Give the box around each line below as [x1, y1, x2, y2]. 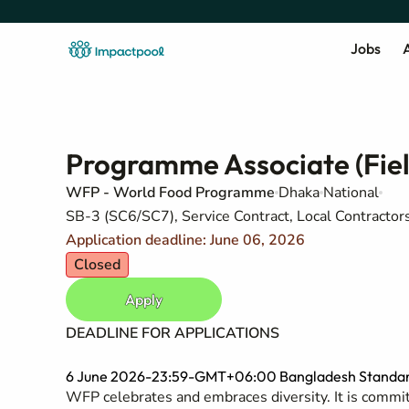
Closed [74, 255, 121, 275]
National [323, 183, 379, 203]
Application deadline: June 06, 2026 [66, 230, 305, 250]
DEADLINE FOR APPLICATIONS [66, 323, 279, 343]
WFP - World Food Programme [66, 183, 275, 203]
